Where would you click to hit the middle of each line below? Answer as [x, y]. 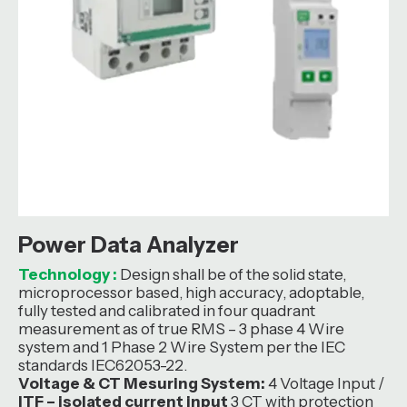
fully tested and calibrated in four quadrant [167, 311]
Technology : [68, 274]
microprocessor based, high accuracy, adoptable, [191, 293]
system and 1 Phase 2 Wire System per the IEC [182, 347]
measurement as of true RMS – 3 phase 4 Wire [181, 329]
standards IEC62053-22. [103, 365]
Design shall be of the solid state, [232, 274]
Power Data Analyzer [129, 245]
